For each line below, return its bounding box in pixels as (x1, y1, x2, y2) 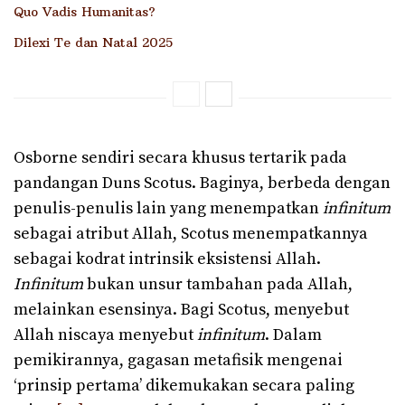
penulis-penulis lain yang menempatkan (14, 197, 323, 219)
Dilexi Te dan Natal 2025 (14, 33, 173, 51)
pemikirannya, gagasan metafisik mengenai (14, 349, 343, 371)
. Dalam (265, 324, 322, 345)
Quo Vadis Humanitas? (14, 3, 155, 20)
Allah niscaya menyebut (14, 324, 197, 345)
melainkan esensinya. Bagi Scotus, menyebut (14, 298, 349, 320)
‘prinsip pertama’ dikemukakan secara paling (14, 374, 354, 396)
